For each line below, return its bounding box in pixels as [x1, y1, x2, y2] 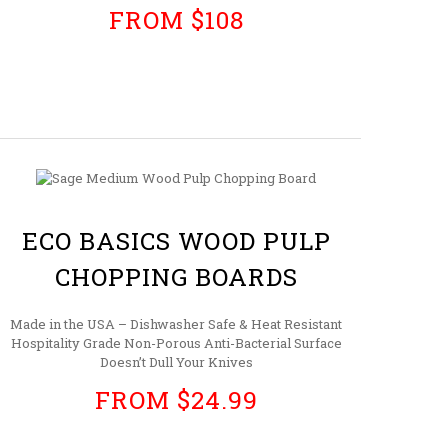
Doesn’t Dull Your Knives [99, 352, 253, 371]
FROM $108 [108, 2, 244, 36]
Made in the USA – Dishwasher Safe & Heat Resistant [10, 314, 342, 333]
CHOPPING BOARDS [54, 259, 298, 293]
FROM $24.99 [94, 382, 258, 416]
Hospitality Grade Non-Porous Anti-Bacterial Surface [10, 333, 342, 352]
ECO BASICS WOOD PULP [21, 223, 331, 257]
